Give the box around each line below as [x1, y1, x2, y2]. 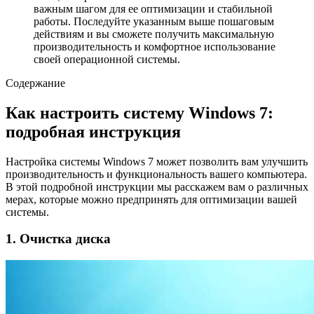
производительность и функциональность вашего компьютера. [6, 168, 307, 180]
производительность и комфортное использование [34, 40, 275, 53]
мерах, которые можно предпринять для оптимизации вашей [6, 193, 297, 205]
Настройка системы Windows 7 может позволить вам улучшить [6, 155, 308, 168]
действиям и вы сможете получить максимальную [34, 27, 274, 40]
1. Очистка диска [6, 231, 111, 247]
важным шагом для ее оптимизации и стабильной [34, 2, 273, 15]
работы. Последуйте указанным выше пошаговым [34, 15, 274, 27]
